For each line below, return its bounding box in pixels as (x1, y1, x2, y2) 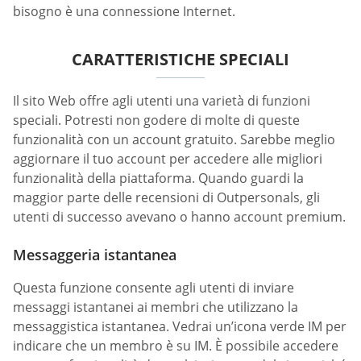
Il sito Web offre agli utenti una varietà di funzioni (13, 92, 310, 110)
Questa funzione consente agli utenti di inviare (13, 279, 294, 297)
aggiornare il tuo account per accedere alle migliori (13, 150, 322, 168)
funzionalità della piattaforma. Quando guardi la (13, 169, 304, 188)
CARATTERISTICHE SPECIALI (72, 48, 289, 71)
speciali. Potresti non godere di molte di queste (13, 111, 300, 130)
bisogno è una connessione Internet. (13, 2, 235, 21)
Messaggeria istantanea (13, 245, 176, 265)
